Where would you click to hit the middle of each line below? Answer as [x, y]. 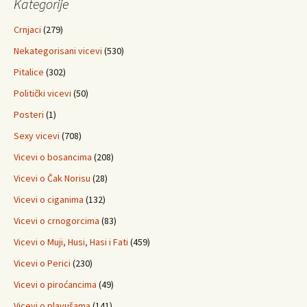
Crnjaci [27, 29]
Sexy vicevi [37, 136]
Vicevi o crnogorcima [57, 221]
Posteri [29, 114]
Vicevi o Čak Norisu [52, 178]
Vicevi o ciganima [49, 199]
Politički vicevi [42, 93]
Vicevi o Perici [42, 263]
